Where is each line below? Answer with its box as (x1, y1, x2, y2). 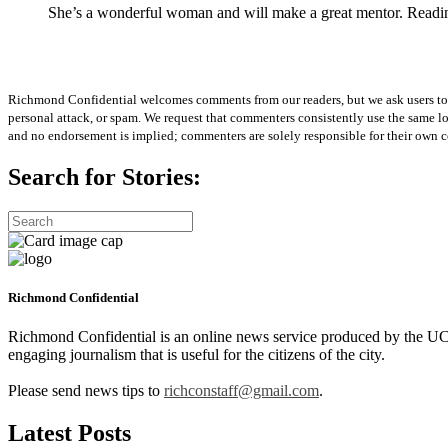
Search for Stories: (8, 164, 201, 191)
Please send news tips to (8, 382, 164, 400)
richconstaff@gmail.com (164, 382, 319, 400)
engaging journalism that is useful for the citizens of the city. (8, 346, 385, 364)
